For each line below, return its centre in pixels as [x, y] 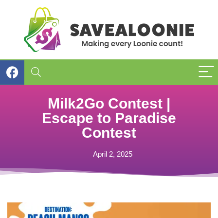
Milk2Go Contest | [109, 103]
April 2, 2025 [113, 154]
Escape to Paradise [109, 118]
